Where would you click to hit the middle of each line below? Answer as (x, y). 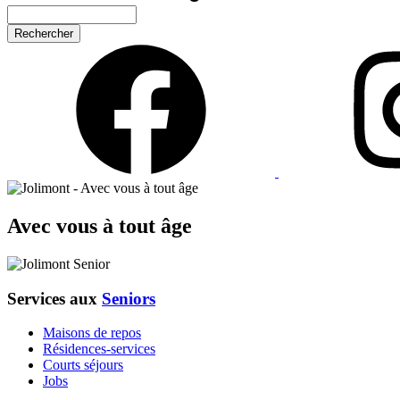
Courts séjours (83, 365)
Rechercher (39, 13)
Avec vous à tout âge (100, 225)
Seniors (129, 298)
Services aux (54, 298)
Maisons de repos (92, 333)
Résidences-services (99, 349)
